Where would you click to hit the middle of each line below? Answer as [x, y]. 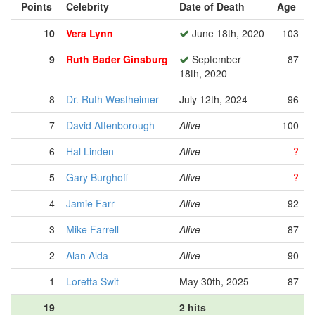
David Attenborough [110, 125]
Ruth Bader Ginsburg [117, 59]
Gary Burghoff [97, 177]
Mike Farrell [92, 229]
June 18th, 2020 [227, 33]
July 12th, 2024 [213, 99]
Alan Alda [87, 255]
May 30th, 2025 [214, 281]
